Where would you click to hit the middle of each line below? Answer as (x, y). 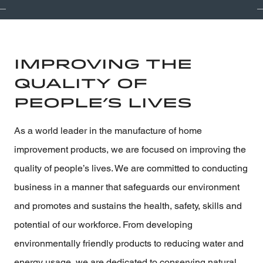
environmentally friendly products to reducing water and (129, 243)
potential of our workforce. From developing (103, 224)
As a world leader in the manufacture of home (108, 130)
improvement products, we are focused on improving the (130, 149)
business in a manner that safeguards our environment (127, 187)
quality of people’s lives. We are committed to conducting (131, 168)
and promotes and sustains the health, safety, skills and (128, 205)
